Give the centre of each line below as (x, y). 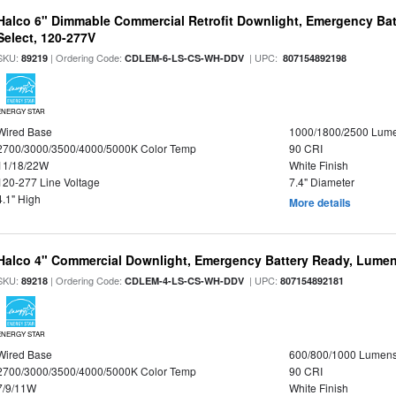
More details (320, 202)
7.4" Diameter (321, 182)
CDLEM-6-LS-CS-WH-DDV (185, 58)
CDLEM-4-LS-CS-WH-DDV (185, 281)
